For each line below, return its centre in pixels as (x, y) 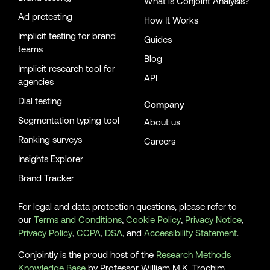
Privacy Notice (213, 219)
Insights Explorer (51, 159)
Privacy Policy (45, 233)
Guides (158, 39)
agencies (36, 81)
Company (164, 104)
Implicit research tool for (67, 68)
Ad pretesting (45, 16)
